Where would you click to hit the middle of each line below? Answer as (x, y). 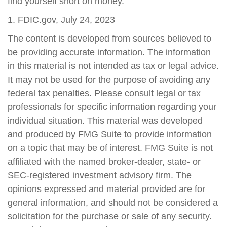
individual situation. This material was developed (105, 121)
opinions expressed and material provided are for (106, 189)
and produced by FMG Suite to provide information (110, 134)
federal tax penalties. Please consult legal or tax (104, 93)
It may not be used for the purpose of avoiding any (109, 80)
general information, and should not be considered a (113, 203)
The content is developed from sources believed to (109, 39)
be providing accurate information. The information (109, 52)
